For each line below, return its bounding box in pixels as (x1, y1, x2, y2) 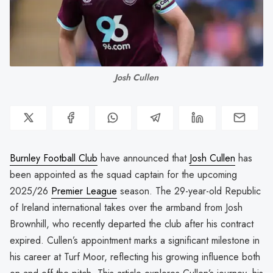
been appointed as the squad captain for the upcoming (10, 167, 237, 182)
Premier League (51, 183, 117, 198)
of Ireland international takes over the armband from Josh (10, 200, 243, 214)
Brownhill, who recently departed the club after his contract (10, 216, 253, 231)
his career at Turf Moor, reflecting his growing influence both (10, 249, 260, 264)
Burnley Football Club (10, 151, 97, 165)
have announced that (97, 151, 190, 165)
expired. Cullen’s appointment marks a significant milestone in (10, 233, 260, 247)
